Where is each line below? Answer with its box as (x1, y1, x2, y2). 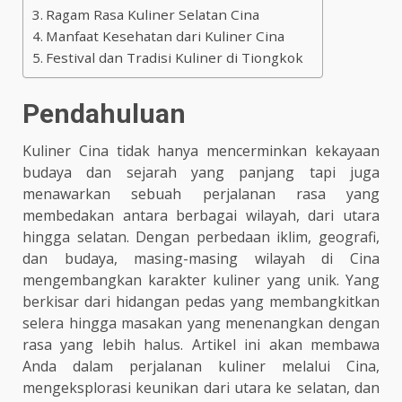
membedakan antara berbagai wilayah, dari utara (22, 205, 380, 225)
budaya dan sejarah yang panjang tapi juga (22, 162, 380, 182)
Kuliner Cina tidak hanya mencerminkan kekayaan (22, 140, 380, 161)
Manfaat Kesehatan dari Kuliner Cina (46, 26, 285, 45)
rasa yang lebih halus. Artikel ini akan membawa (22, 334, 380, 354)
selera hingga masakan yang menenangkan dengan (22, 312, 380, 333)
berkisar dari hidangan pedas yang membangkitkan (22, 291, 380, 311)
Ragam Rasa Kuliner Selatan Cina (46, 4, 260, 23)
